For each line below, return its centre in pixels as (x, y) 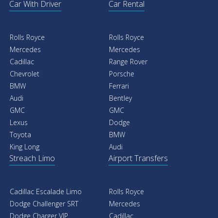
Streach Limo (32, 158)
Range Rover (128, 62)
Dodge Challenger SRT (44, 204)
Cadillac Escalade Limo (46, 191)
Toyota (20, 135)
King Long (25, 147)
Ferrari (119, 86)
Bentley (120, 98)
